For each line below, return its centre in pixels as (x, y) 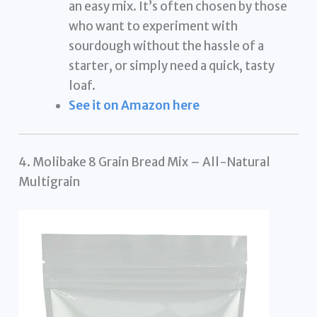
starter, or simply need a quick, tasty (172, 66)
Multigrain (50, 182)
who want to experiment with (154, 27)
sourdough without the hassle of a (167, 46)
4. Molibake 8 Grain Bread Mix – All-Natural (145, 162)
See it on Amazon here (134, 106)
